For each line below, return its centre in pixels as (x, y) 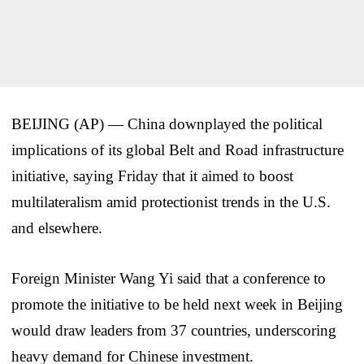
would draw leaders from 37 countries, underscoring (174, 330)
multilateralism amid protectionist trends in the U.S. (171, 201)
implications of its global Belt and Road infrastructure (178, 149)
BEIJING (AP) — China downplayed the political (167, 123)
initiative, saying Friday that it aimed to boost (152, 175)
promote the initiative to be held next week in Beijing (177, 304)
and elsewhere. (57, 227)
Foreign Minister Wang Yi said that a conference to (169, 278)
